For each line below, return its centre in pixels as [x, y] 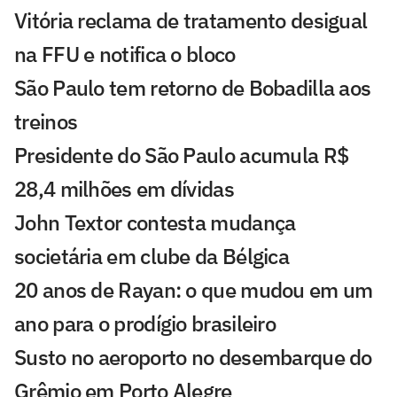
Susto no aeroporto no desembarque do [193, 358]
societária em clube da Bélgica [152, 257]
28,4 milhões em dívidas [124, 189]
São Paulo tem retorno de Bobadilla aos [193, 88]
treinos [46, 122]
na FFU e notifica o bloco [125, 54]
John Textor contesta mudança [155, 223]
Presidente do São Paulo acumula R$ [182, 156]
